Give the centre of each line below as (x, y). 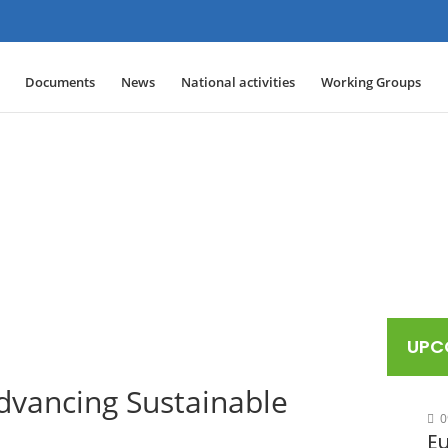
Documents (60, 82)
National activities (238, 82)
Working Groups (371, 82)
